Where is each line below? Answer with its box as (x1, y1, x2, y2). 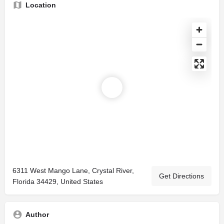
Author (25, 210, 49, 218)
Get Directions (159, 172, 204, 180)
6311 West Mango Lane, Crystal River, (12, 166, 134, 174)
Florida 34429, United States (12, 177, 103, 185)
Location (25, 1, 56, 9)
